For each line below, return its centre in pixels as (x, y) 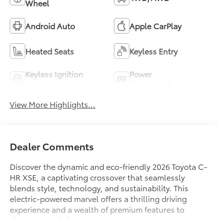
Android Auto (50, 25)
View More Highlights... (53, 104)
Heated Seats (50, 51)
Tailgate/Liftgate (159, 84)
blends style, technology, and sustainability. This (99, 188)
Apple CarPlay (155, 25)
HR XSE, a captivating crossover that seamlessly (98, 177)
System (39, 84)
